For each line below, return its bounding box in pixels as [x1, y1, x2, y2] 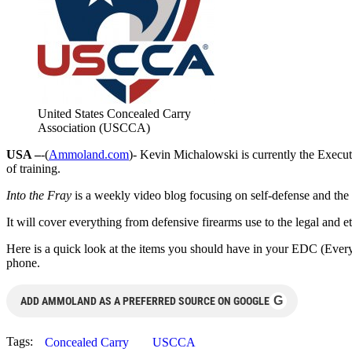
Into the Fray [6, 188, 71, 202]
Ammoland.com [49, 147, 129, 161]
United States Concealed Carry [38, 106, 191, 120]
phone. [6, 255, 40, 269]
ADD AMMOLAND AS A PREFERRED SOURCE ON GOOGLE [20, 294, 269, 307]
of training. [6, 161, 60, 175]
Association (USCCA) [38, 120, 150, 134]
